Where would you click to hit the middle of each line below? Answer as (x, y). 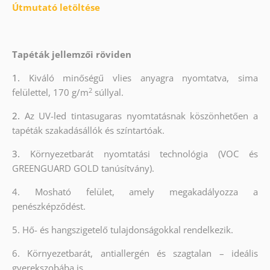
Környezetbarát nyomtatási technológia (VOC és (144, 154)
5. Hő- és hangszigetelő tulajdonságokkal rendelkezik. (122, 230)
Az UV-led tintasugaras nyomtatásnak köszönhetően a (141, 116)
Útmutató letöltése (56, 8)
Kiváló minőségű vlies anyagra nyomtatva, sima (143, 78)
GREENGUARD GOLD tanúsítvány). (83, 168)
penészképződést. (49, 206)
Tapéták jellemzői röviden (71, 55)
